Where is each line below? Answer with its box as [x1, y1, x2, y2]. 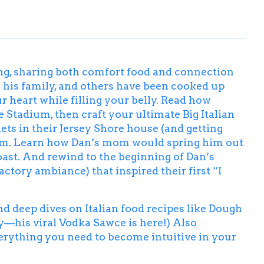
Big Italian [180, 107, 235, 120]
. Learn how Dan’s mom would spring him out [9, 136, 243, 148]
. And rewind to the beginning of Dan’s [18, 150, 214, 163]
